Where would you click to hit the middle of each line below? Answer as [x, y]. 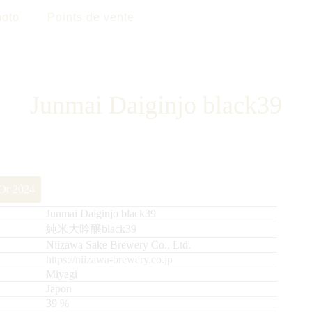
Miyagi [62, 274]
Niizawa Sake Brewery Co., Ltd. [118, 245]
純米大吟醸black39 [91, 229]
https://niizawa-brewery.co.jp [109, 259]
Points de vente [91, 17]
